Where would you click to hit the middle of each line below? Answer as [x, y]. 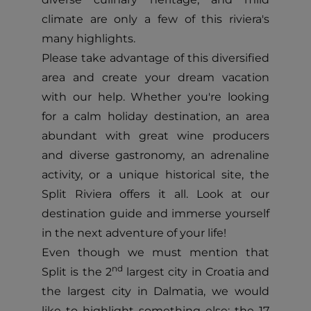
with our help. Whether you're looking [155, 97]
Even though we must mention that [155, 252]
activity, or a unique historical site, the [155, 175]
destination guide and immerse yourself [155, 213]
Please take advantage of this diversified [155, 58]
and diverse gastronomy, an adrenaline [155, 155]
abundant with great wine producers [155, 136]
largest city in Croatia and [196, 272]
